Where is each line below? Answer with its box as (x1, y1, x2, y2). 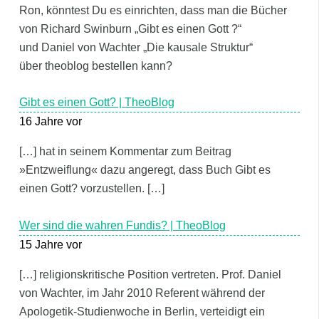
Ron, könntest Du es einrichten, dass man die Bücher (19, 4, 287, 16)
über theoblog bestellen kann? (19, 59, 172, 72)
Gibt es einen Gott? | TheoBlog (19, 96, 174, 109)
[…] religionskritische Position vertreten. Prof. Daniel (19, 268, 281, 281)
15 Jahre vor (19, 238, 82, 251)
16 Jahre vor (19, 115, 82, 128)
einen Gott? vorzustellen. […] (19, 182, 164, 195)
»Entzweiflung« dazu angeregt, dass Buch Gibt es (19, 164, 271, 177)
